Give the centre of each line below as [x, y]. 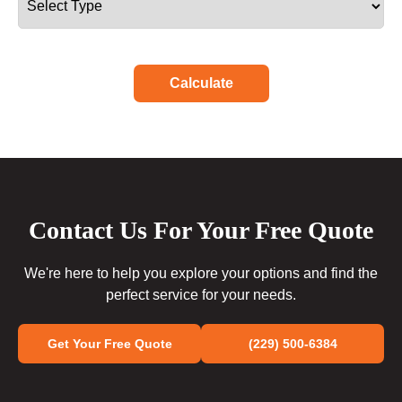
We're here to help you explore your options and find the [201, 274]
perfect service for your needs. [201, 295]
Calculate [201, 83]
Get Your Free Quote [109, 344]
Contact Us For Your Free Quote [201, 231]
